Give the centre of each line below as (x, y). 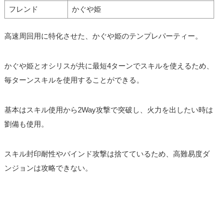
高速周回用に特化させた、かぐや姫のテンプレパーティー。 (104, 36)
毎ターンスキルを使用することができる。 (74, 80)
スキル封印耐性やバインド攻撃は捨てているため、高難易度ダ (107, 154)
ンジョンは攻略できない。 (49, 168)
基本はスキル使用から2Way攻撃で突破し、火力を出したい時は (109, 110)
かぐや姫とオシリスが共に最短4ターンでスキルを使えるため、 (109, 66)
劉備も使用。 (27, 124)
